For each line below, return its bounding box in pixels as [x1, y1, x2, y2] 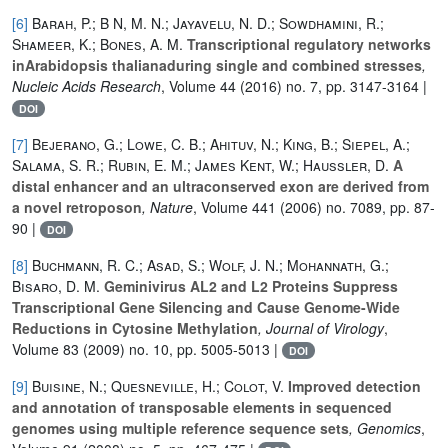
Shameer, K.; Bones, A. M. [12, 33, 183, 54]
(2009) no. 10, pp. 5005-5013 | [79, 338, 282, 359]
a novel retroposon [12, 196, 142, 217]
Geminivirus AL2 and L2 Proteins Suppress [100, 275, 398, 296]
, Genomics [349, 417, 421, 438]
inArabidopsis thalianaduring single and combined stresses [12, 54, 422, 75]
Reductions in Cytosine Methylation [12, 317, 258, 338]
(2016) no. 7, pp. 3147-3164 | [236, 75, 427, 96]
